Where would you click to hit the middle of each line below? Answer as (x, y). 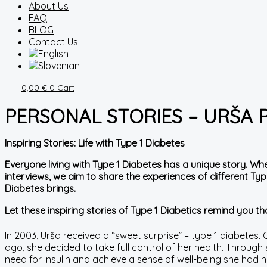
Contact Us (53, 42)
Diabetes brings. (40, 188)
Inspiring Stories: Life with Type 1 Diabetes (95, 143)
